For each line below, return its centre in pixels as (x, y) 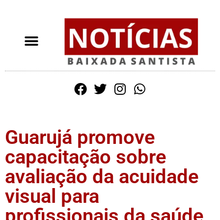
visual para (52, 196)
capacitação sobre (86, 157)
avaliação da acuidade (102, 176)
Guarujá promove (80, 137)
